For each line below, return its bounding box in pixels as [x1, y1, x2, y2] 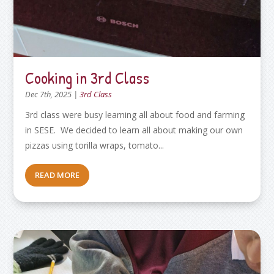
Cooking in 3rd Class [25, 66, 150, 89]
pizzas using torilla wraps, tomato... [25, 139, 165, 151]
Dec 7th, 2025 [25, 88, 72, 100]
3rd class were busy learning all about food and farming [25, 108, 245, 120]
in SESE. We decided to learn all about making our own [25, 124, 243, 136]
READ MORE [35, 169, 80, 180]
